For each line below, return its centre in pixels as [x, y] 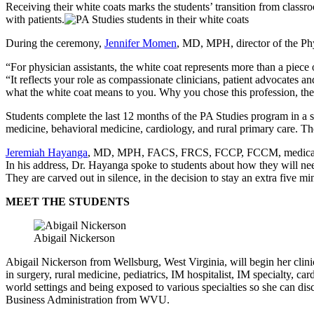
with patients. [35, 19]
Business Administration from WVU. [89, 299]
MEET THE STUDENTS [68, 201]
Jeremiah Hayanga [47, 152]
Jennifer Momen [141, 43]
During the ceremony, [55, 43]
